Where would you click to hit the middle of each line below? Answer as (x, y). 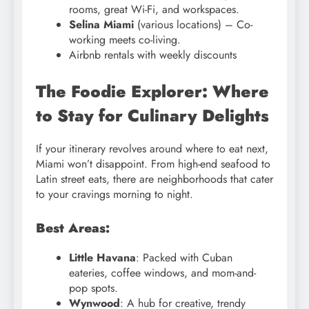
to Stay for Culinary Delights (152, 115)
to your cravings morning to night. (114, 194)
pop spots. (93, 288)
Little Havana (102, 257)
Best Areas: (73, 228)
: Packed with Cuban (184, 257)
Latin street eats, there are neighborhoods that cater (154, 179)
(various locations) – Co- (193, 24)
